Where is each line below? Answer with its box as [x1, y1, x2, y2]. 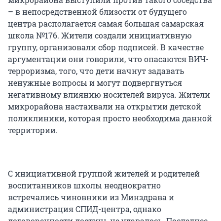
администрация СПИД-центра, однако [8, 203, 161, 214]
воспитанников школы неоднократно [8, 180, 161, 190]
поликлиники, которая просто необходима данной [8, 112, 212, 123]
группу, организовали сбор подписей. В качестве [8, 41, 204, 52]
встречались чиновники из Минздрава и [8, 191, 174, 202]
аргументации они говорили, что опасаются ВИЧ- [8, 53, 209, 64]
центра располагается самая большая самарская [8, 18, 204, 29]
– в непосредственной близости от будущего [8, 6, 187, 17]
